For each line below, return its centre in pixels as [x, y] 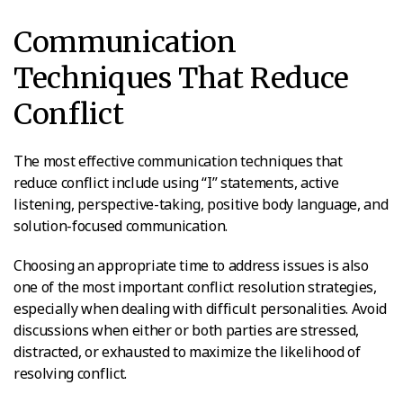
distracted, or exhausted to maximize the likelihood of [187, 351]
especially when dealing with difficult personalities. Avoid [201, 308]
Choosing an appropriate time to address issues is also [191, 265]
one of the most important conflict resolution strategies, [195, 287]
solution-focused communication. [121, 225]
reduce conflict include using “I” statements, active [176, 182]
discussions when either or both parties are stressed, [187, 330]
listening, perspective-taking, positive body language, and [201, 204]
